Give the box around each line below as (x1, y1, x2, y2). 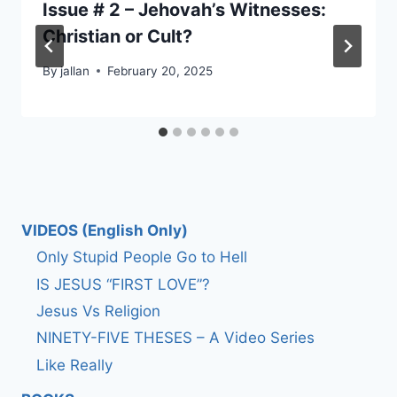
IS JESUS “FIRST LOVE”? (36, 275, 210, 293)
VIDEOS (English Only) (21, 221, 188, 239)
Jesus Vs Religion (36, 302, 160, 321)
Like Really (36, 355, 113, 374)
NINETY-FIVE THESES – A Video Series (36, 329, 315, 347)
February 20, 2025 (107, 63, 214, 78)
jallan (60, 63, 90, 78)
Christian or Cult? (43, 26, 192, 48)
